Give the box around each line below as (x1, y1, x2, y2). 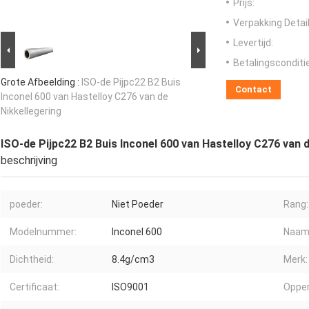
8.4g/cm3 (112, 254, 154, 266)
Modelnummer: (10, 226, 77, 238)
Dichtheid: (10, 254, 54, 266)
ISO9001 (112, 281, 149, 293)
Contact (235, 84, 272, 95)
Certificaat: (10, 281, 59, 293)
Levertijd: (233, 37, 273, 49)
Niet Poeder (112, 199, 163, 210)
